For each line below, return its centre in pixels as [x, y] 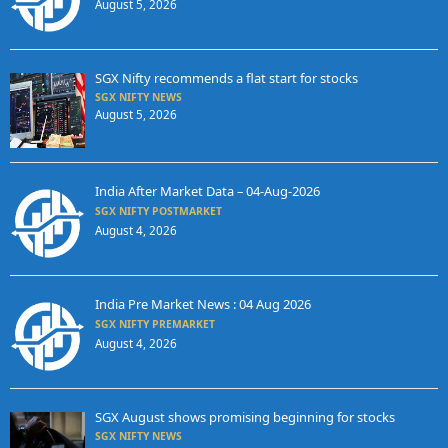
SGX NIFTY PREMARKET [154, 324]
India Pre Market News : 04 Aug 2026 [202, 304]
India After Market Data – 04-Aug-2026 [207, 191]
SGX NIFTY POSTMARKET [158, 211]
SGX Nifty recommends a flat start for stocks [226, 78]
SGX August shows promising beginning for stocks [244, 417]
